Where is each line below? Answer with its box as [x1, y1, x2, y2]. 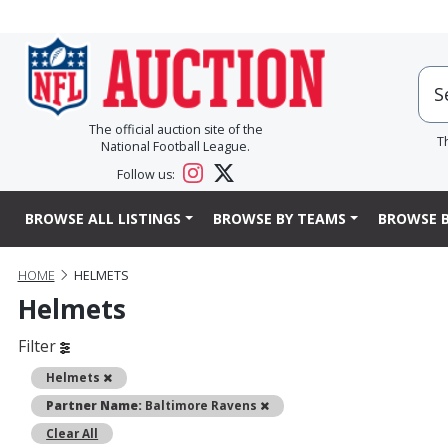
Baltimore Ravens [142, 397, 261, 414]
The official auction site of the [88, 121, 263, 139]
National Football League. [101, 138, 250, 156]
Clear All [46, 425, 99, 442]
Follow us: [117, 166, 179, 184]
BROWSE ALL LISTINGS [25, 209, 181, 229]
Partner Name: [46, 397, 143, 414]
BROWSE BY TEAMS [212, 209, 346, 229]
